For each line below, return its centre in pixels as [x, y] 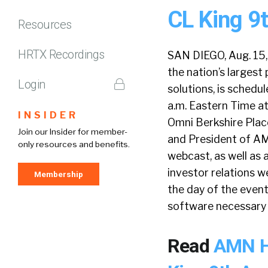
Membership [59, 174]
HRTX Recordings [61, 54]
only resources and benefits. [74, 144]
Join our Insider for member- [73, 131]
